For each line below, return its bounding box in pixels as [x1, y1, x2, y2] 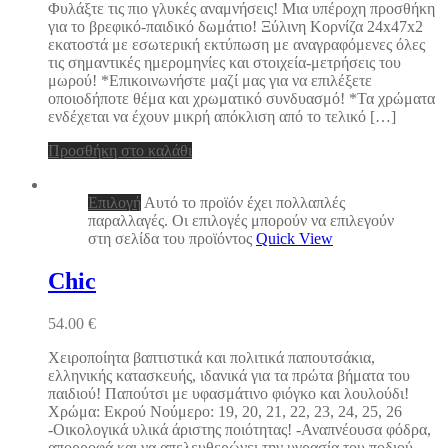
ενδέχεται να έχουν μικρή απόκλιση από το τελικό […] [48, 108, 396, 126]
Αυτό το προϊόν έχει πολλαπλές [144, 194, 345, 212]
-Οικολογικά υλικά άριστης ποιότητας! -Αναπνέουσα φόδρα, [48, 420, 431, 438]
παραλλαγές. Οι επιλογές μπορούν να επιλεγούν [88, 212, 394, 230]
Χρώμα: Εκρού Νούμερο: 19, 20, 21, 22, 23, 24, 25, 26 [48, 402, 402, 420]
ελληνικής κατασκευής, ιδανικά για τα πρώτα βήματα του [48, 366, 410, 384]
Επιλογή [88, 194, 141, 212]
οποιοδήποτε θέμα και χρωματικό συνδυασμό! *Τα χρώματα [48, 90, 435, 108]
